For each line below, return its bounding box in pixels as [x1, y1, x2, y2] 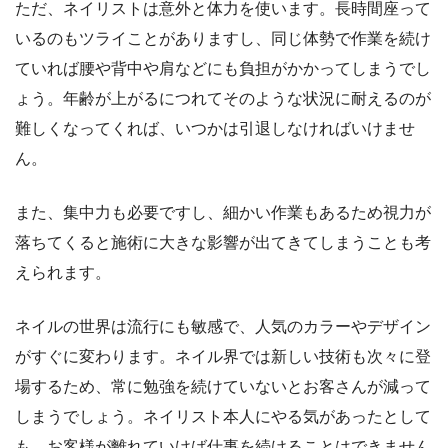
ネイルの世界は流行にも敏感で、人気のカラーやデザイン [15, 318, 431, 335]
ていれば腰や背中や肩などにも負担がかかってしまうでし [15, 60, 431, 77]
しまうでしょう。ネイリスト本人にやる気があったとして [15, 408, 431, 425]
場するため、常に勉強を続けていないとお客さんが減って [15, 378, 431, 395]
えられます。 [15, 264, 111, 281]
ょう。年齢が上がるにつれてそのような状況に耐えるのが [15, 90, 431, 107]
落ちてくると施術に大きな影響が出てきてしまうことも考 [15, 234, 431, 251]
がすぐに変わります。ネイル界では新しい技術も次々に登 [15, 348, 431, 365]
